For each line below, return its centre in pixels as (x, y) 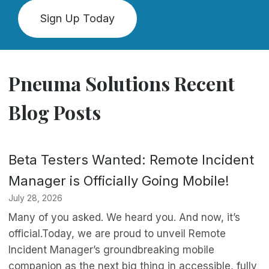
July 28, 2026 (36, 198)
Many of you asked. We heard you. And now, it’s (125, 218)
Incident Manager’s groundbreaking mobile (112, 250)
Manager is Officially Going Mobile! (119, 180)
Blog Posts (55, 112)
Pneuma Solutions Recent (122, 83)
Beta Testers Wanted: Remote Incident (131, 159)
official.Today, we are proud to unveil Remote (117, 234)
